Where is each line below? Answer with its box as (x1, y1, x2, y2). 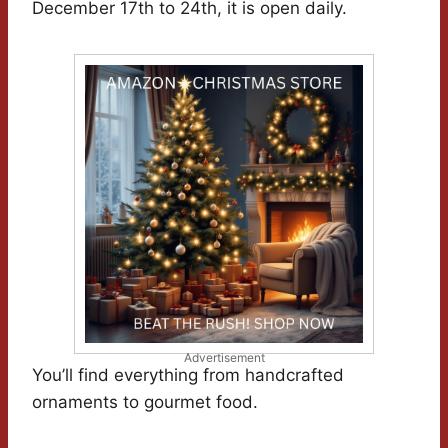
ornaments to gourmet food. (32, 392, 258, 413)
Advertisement (183, 350, 265, 366)
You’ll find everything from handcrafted (32, 365, 344, 386)
